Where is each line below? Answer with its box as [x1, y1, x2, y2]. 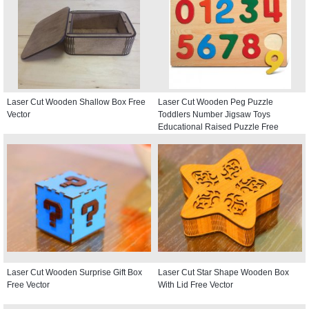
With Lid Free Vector [158, 279, 233, 290]
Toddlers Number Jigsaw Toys [158, 109, 270, 119]
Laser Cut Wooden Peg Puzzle [158, 97, 273, 107]
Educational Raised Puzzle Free [158, 121, 279, 132]
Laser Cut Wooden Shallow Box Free [7, 97, 146, 107]
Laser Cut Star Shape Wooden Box [158, 267, 289, 277]
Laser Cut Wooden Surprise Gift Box [7, 267, 142, 277]
